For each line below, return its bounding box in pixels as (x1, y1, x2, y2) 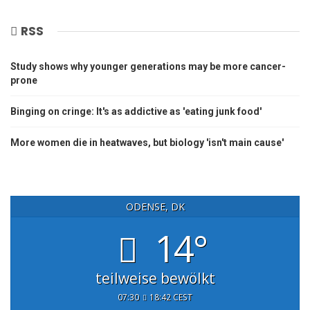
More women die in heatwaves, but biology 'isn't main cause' (10, 137, 284, 148)
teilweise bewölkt (95, 268, 215, 288)
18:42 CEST (149, 291, 192, 302)
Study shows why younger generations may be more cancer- (10, 61, 286, 72)
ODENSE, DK (125, 200, 185, 214)
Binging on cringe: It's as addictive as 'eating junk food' (10, 106, 262, 117)
